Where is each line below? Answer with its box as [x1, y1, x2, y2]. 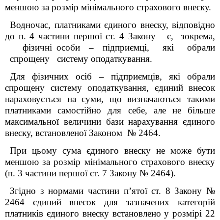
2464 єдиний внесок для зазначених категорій [5, 197, 215, 207]
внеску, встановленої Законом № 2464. [5, 128, 161, 138]
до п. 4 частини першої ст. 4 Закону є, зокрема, [5, 31, 215, 41]
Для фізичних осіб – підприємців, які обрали [10, 71, 215, 82]
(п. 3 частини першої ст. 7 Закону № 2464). [5, 168, 176, 178]
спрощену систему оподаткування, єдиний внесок [5, 82, 215, 93]
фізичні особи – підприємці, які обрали [5, 42, 215, 53]
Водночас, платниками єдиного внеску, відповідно [10, 20, 215, 30]
